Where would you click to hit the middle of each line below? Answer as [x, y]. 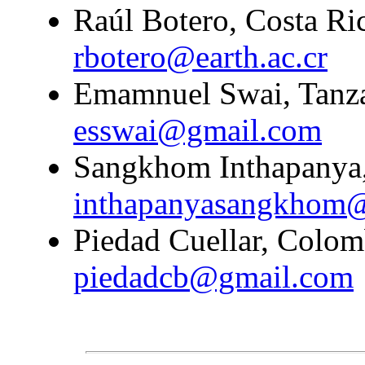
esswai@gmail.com [198, 130]
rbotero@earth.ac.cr [200, 56]
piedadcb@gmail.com [213, 276]
